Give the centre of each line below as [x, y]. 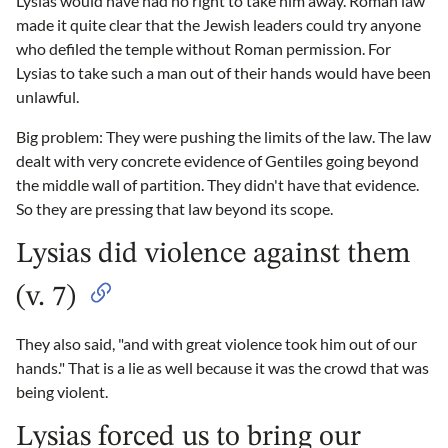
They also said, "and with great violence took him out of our [216, 343]
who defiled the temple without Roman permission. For [203, 48]
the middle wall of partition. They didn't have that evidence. [217, 184]
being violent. [62, 391]
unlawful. [47, 96]
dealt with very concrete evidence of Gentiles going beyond [217, 160]
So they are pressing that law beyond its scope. [174, 208]
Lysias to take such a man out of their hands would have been [223, 72]
